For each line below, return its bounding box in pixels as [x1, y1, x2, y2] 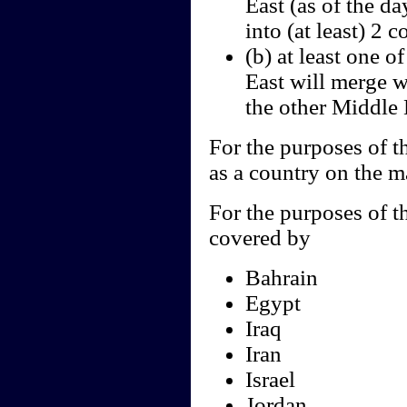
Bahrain [244, 265, 318, 291]
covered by [208, 225, 311, 251]
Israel [244, 367, 295, 392]
